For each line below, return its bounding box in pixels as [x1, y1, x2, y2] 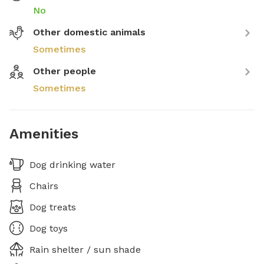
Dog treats [29, 201, 76, 213]
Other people [33, 65, 96, 77]
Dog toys [29, 222, 68, 234]
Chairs [29, 180, 58, 192]
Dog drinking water [29, 159, 115, 170]
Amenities [9, 125, 78, 142]
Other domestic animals [33, 26, 146, 38]
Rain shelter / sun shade [29, 243, 141, 255]
